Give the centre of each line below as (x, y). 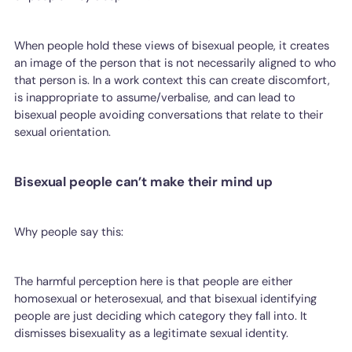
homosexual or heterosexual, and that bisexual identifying (166, 298)
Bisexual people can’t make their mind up (143, 182)
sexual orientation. (63, 132)
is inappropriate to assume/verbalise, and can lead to (155, 97)
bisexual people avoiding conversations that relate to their (169, 114)
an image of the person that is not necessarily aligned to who (176, 62)
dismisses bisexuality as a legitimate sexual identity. (152, 333)
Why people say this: (69, 232)
